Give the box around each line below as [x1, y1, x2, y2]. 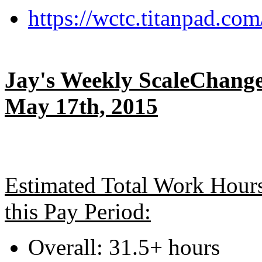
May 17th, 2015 [5, 94, 158, 119]
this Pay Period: [5, 199, 151, 224]
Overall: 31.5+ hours [28, 235, 220, 260]
